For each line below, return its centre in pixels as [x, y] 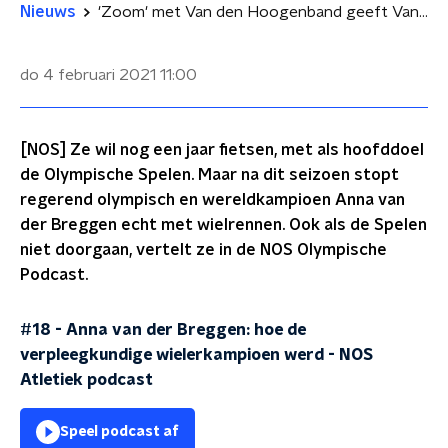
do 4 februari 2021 [88, 75]
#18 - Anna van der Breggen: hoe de [163, 330]
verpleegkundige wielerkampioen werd [172, 355]
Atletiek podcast [86, 380]
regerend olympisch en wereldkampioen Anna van [212, 200]
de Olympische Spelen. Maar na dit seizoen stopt [209, 175]
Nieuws [48, 12]
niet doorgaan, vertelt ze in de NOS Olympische [203, 250]
